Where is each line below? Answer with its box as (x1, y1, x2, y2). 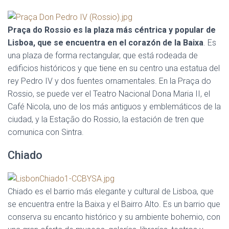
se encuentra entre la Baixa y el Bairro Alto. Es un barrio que (8, 199, 220, 209)
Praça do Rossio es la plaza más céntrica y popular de (8, 25, 216, 35)
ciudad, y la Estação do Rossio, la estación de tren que (8, 114, 204, 124)
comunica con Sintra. (8, 127, 84, 137)
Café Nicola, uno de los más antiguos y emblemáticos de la (8, 101, 221, 111)
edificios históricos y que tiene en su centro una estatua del (8, 63, 220, 73)
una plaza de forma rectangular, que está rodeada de (8, 50, 198, 60)
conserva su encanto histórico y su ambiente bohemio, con (8, 212, 220, 222)
